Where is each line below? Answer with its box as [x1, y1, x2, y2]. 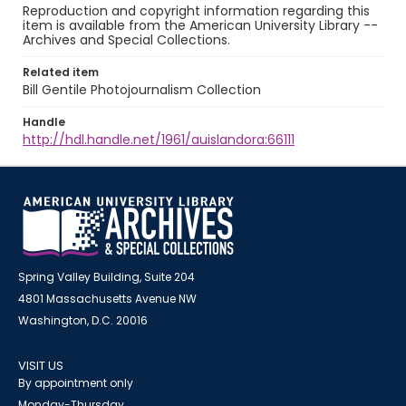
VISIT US [18, 357, 63, 374]
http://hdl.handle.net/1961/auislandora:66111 [23, 130, 295, 149]
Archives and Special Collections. [23, 31, 230, 49]
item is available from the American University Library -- [23, 16, 378, 34]
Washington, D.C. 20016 [18, 313, 148, 328]
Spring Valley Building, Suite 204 [18, 269, 195, 285]
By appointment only [18, 375, 133, 391]
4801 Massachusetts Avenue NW [18, 291, 197, 306]
